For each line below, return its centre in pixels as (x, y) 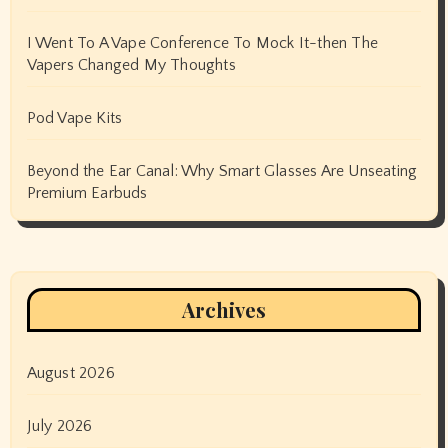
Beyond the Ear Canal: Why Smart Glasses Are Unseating (222, 170)
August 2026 (70, 372)
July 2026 (59, 425)
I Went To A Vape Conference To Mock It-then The (202, 42)
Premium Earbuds (87, 192)
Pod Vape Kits (74, 117)
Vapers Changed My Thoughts (131, 64)
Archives (224, 309)
